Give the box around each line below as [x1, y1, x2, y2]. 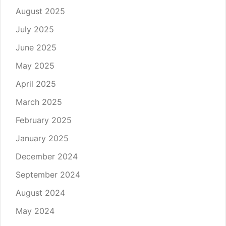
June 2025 [16, 42, 56, 53]
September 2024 [16, 169, 80, 180]
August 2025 [16, 6, 65, 17]
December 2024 [16, 151, 78, 162]
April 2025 [16, 79, 56, 89]
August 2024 [16, 188, 65, 198]
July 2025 [16, 24, 54, 35]
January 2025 [16, 133, 69, 144]
